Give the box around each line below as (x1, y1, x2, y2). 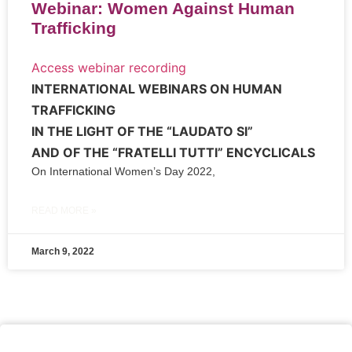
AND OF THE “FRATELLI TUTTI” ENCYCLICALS (31, 145, 315, 161)
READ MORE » (31, 205, 97, 217)
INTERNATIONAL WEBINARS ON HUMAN (31, 81, 282, 97)
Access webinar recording (31, 60, 186, 76)
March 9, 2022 (31, 246, 94, 258)
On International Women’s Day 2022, (31, 165, 215, 178)
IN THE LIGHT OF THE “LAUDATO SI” (31, 123, 253, 140)
